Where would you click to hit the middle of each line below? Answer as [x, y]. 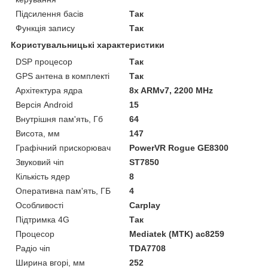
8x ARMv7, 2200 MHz [171, 90]
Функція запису [45, 28]
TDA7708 [148, 248]
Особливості [39, 205]
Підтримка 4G [42, 219]
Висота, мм [38, 133]
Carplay [145, 205]
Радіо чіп [33, 248]
